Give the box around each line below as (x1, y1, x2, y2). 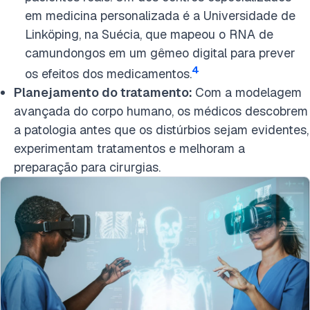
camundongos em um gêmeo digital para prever (25, 45, 295, 61)
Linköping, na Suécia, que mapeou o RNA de (25, 26, 273, 42)
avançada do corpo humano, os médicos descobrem (14, 103, 308, 119)
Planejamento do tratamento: (14, 84, 195, 100)
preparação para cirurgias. (14, 159, 164, 175)
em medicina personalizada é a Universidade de (25, 8, 295, 24)
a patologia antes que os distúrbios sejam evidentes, (14, 122, 309, 138)
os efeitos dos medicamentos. (25, 66, 192, 82)
